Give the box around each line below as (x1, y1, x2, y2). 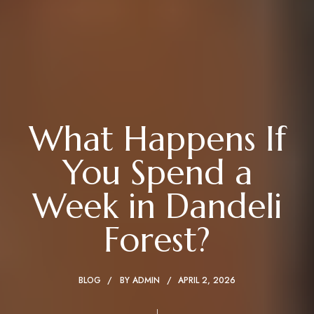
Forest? (104, 219, 210, 261)
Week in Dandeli (32, 185, 282, 227)
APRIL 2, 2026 (178, 274, 235, 287)
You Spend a (62, 151, 252, 193)
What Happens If (28, 118, 286, 160)
